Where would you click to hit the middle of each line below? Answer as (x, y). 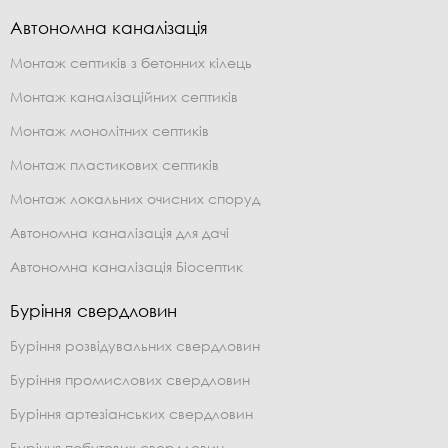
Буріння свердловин (93, 310)
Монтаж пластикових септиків (114, 164)
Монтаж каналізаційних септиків (124, 96)
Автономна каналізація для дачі (119, 232)
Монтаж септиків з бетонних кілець (131, 62)
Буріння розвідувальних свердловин (135, 345)
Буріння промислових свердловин (130, 379)
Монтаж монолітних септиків (109, 130)
